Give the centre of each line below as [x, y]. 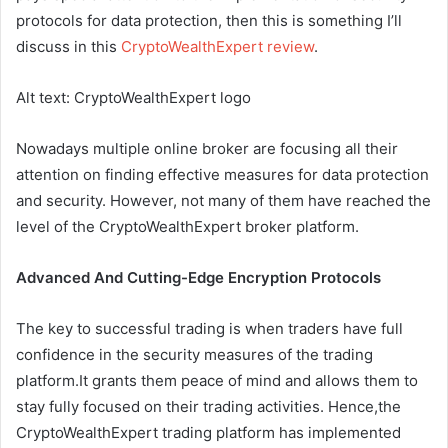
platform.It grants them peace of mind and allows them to [217, 381]
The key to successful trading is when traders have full [209, 329]
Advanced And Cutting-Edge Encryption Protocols [200, 278]
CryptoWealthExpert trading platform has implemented [208, 433]
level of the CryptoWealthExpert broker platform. [187, 227]
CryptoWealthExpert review [217, 47]
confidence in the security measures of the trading [194, 355]
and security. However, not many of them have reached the [223, 201]
